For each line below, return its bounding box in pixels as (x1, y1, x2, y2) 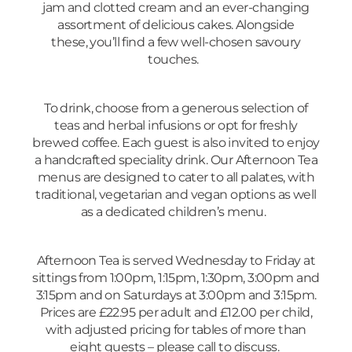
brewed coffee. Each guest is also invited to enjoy (32, 134, 320, 150)
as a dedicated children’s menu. (80, 203, 272, 219)
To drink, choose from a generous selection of (44, 99, 308, 115)
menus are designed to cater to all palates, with (37, 168, 315, 185)
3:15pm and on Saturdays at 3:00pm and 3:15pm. (35, 286, 317, 302)
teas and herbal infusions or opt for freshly (54, 116, 298, 133)
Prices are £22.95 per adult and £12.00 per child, (39, 303, 313, 320)
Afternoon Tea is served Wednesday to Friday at (36, 251, 316, 268)
